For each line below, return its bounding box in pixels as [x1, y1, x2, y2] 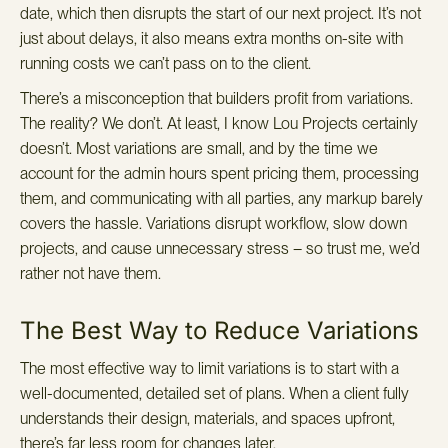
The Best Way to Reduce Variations [20, 315, 419, 345]
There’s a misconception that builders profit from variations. [20, 88, 413, 108]
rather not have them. [20, 263, 161, 283]
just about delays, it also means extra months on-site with [20, 28, 403, 48]
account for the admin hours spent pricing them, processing [20, 163, 419, 183]
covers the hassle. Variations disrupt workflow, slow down [20, 213, 407, 233]
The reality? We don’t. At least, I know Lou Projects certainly [20, 113, 418, 133]
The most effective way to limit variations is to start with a [20, 358, 399, 378]
